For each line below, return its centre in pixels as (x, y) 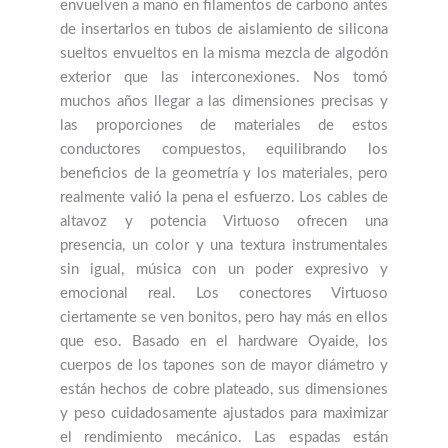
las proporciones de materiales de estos (224, 125)
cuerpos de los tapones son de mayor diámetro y (224, 365)
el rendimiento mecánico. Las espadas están (224, 437)
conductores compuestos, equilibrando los (224, 149)
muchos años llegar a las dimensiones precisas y (224, 101)
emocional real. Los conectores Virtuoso (224, 293)
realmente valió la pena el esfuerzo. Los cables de (224, 197)
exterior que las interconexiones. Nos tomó (224, 77)
